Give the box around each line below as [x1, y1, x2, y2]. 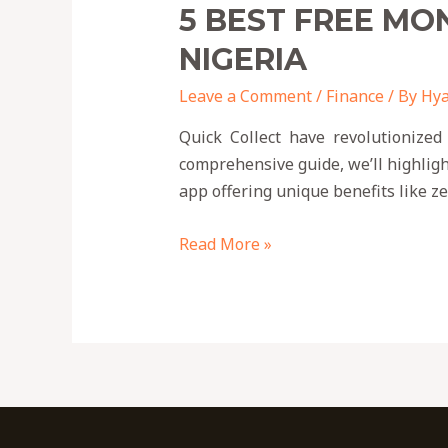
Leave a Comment [178, 85, 312, 108]
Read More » [178, 233, 272, 256]
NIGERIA [178, 41, 307, 79]
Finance [325, 85, 384, 108]
